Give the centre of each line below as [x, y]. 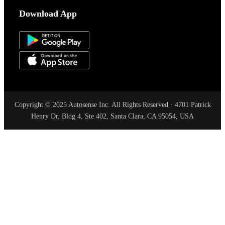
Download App [48, 14]
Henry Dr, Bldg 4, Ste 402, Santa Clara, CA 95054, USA [113, 117]
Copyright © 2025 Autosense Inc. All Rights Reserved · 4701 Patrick [113, 105]
